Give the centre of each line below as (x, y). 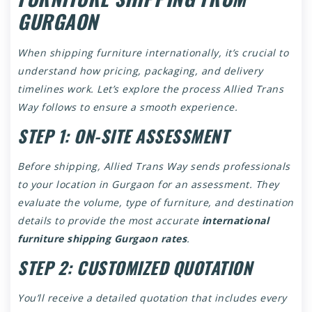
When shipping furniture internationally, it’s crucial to (153, 52)
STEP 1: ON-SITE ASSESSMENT (123, 135)
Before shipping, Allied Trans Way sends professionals (154, 166)
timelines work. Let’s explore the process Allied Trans (150, 88)
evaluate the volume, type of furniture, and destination (156, 202)
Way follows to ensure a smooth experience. (127, 107)
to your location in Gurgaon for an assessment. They (148, 184)
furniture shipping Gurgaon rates (102, 238)
